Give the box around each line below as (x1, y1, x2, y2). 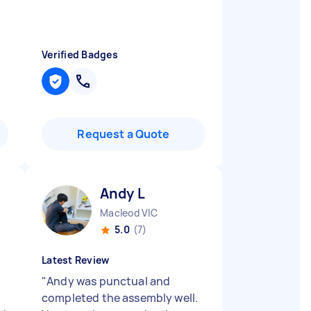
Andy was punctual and (47, 274, 171, 289)
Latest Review (42, 253, 110, 267)
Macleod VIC (100, 206, 158, 219)
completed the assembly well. (42, 290, 199, 305)
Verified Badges (42, 48, 118, 61)
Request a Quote (77, 126, 170, 142)
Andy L (100, 184, 145, 203)
